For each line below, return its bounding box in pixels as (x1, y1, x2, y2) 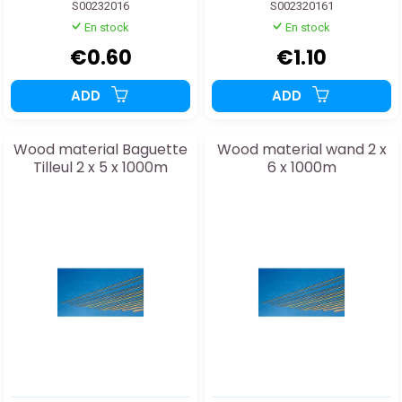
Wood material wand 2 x (216, 138, 387, 160)
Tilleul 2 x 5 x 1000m (33, 156, 168, 178)
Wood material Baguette (13, 138, 188, 160)
